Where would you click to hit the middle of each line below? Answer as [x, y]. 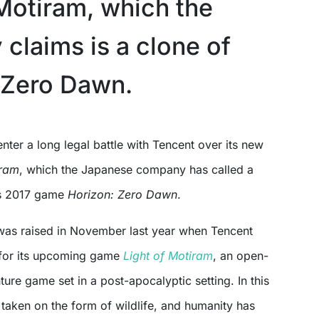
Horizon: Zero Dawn [122, 194]
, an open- [241, 255]
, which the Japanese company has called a [136, 169]
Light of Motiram [168, 255]
